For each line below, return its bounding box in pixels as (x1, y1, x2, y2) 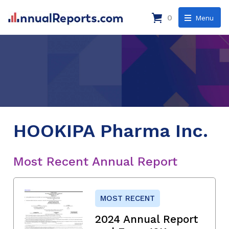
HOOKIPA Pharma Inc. (13, 120, 208, 142)
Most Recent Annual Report (13, 154, 177, 169)
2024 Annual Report (95, 212, 198, 225)
